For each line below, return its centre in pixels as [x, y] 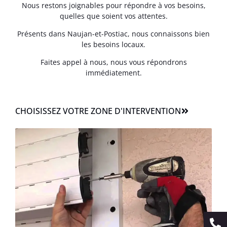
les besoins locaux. [113, 44]
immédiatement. [113, 73]
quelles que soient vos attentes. [113, 16]
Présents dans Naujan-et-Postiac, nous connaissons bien [113, 34]
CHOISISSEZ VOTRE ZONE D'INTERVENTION [98, 111]
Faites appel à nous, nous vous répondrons [113, 62]
